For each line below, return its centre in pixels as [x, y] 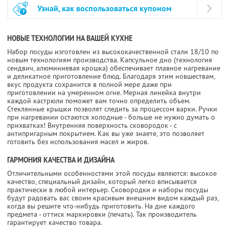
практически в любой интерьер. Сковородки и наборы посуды [108, 189]
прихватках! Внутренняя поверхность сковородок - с [92, 125]
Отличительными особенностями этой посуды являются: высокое [112, 173]
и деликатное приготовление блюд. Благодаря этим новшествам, [111, 76]
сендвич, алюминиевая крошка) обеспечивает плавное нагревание [114, 68]
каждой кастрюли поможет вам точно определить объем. [99, 100]
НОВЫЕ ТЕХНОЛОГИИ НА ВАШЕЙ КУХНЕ [70, 38]
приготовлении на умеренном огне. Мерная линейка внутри [104, 92]
